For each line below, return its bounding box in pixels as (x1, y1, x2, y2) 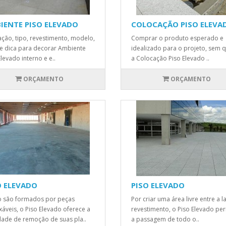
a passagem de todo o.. (131, 215, 199, 223)
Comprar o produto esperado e (131, 34, 223, 42)
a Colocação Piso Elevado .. (131, 54, 209, 63)
